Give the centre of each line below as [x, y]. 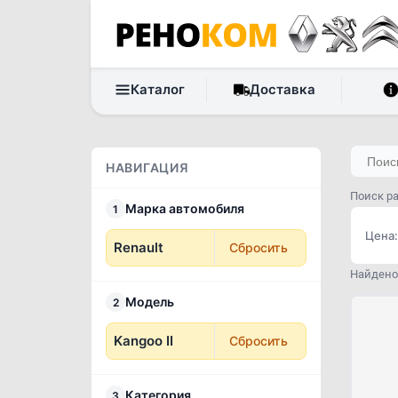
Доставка [283, 89]
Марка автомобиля [185, 208]
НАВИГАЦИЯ [147, 167]
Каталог [157, 89]
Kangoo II [143, 341]
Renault [139, 247]
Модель [150, 302]
